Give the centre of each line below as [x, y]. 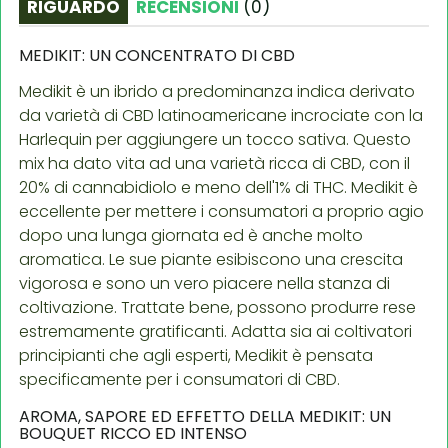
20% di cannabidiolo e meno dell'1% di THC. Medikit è [218, 187]
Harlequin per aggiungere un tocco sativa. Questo [215, 139]
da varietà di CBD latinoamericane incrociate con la [221, 115]
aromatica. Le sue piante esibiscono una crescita [211, 259]
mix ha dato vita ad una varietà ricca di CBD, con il [214, 163]
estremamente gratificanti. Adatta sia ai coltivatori [215, 331]
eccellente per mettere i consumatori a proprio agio [221, 211]
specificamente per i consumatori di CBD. [179, 379]
